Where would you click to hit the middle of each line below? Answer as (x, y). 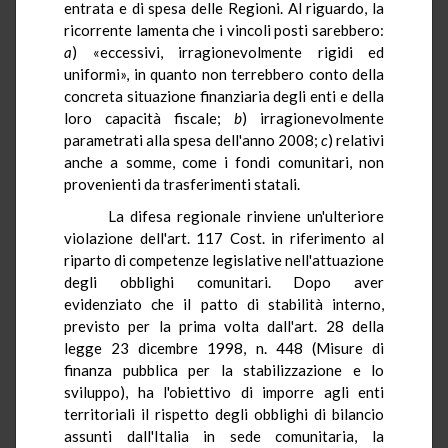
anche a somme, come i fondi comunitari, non (224, 161)
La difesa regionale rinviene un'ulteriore (234, 215)
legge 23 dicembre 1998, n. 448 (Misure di (224, 347)
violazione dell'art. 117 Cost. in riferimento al (224, 237)
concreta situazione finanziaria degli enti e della (224, 95)
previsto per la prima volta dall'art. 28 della (224, 325)
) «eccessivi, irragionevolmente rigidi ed (228, 51)
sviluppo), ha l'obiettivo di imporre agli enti (224, 391)
